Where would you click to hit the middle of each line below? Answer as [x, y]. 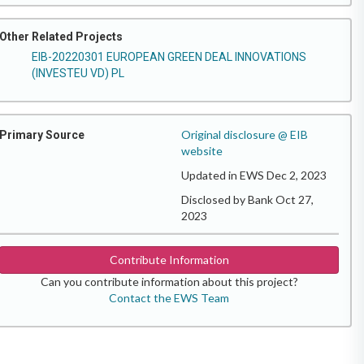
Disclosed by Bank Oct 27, [247, 199]
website [202, 150]
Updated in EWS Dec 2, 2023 [254, 175]
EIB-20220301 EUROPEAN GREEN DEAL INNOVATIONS [169, 56]
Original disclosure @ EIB [245, 134]
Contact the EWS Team [169, 297]
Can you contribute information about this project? [169, 281]
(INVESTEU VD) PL [78, 73]
